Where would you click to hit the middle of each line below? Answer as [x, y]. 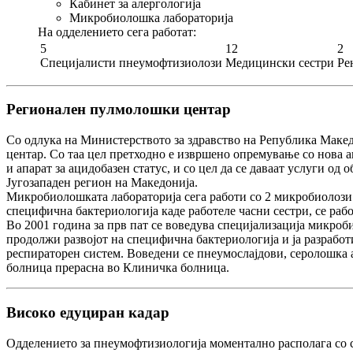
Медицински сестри [280, 62]
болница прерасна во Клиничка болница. [118, 268]
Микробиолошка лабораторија [151, 17]
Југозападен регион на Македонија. [102, 183]
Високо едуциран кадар [88, 312]
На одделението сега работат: [117, 32]
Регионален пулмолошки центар [119, 110]
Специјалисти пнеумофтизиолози [131, 62]
